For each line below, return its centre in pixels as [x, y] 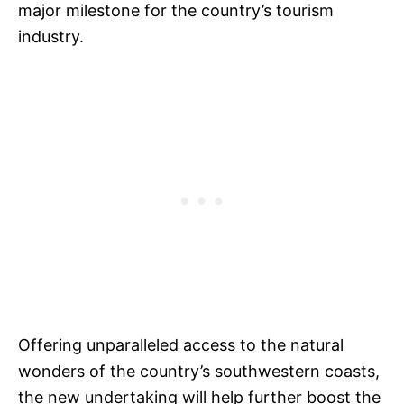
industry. [53, 37]
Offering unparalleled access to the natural [181, 345]
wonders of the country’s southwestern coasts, [199, 372]
